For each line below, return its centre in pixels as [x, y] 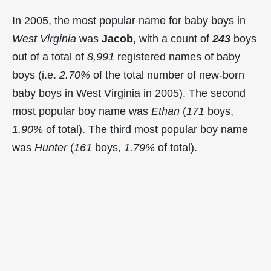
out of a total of [50, 57]
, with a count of [173, 38]
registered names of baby [177, 57]
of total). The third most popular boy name [145, 129]
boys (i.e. [36, 75]
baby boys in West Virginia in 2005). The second [129, 93]
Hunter [51, 147]
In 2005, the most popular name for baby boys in [129, 20]
